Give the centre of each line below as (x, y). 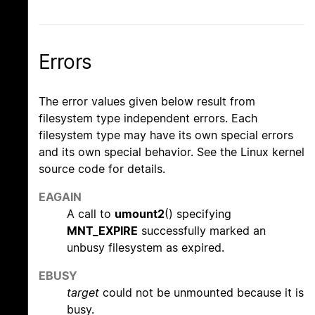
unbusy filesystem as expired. (146, 247)
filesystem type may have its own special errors (166, 135)
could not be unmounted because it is (201, 292)
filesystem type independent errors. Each (148, 118)
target (83, 292)
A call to (91, 213)
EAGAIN (60, 197)
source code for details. (102, 168)
